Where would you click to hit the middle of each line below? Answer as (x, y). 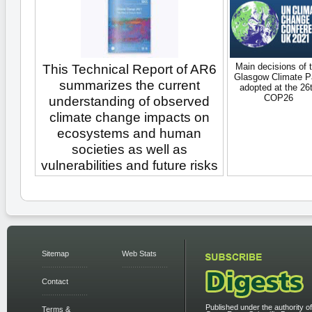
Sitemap (55, 253)
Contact (55, 281)
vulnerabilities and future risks (129, 165)
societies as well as (129, 149)
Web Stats (139, 253)
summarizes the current (129, 85)
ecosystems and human (129, 133)
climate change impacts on (129, 117)
